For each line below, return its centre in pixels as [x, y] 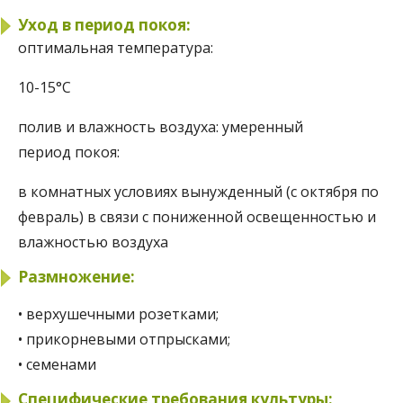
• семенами [57, 365]
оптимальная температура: [117, 47]
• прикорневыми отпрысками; [124, 340]
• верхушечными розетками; [118, 314]
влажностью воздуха [93, 242]
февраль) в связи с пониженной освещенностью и [197, 216]
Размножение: [76, 276]
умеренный [263, 126]
